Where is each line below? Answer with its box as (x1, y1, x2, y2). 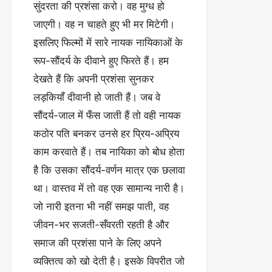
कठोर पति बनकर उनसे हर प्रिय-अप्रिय (33, 127, 179, 140)
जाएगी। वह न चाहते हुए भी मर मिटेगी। (33, 18, 175, 30)
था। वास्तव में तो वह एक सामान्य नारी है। (33, 182, 185, 194)
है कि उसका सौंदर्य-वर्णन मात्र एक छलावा (33, 163, 185, 176)
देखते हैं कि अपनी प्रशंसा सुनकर (33, 72, 154, 85)
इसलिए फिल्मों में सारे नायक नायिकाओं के (33, 36, 183, 49)
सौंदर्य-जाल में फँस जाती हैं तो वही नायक (33, 109, 181, 121)
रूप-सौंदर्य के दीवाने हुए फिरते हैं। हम (33, 54, 169, 67)
